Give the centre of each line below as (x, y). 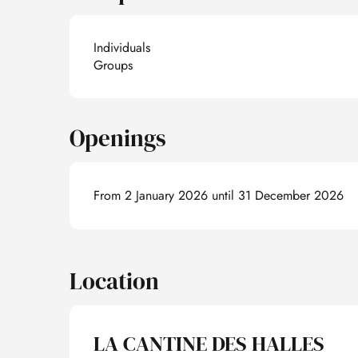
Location (114, 281)
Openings (118, 138)
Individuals (122, 47)
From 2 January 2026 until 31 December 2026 (219, 195)
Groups (113, 65)
